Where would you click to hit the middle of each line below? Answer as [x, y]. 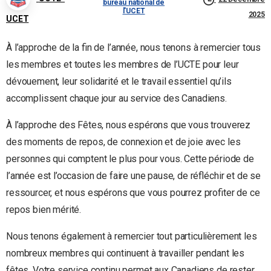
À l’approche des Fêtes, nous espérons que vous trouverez [129, 125]
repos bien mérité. [44, 210]
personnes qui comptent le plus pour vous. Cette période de [130, 159]
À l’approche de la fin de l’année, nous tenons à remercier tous [134, 48]
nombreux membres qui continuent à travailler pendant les [126, 253]
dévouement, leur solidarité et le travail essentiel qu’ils [119, 82]
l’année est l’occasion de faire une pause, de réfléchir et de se [133, 176]
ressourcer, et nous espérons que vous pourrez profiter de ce [133, 193]
